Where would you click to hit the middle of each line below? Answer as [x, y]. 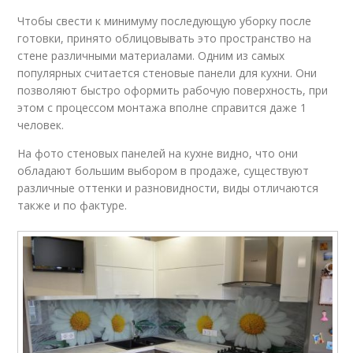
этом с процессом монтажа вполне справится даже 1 [162, 108]
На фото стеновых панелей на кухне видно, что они [158, 154]
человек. [41, 125]
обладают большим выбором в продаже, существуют [163, 171]
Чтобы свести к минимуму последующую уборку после [165, 21]
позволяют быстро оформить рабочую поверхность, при [173, 91]
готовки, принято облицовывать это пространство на [165, 39]
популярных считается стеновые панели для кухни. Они [167, 73]
